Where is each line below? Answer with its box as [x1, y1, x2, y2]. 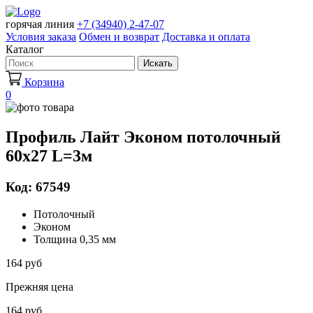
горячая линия [6, 18, 74, 30]
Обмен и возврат [79, 31, 159, 43]
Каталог [6, 43, 44, 55]
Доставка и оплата [162, 31, 250, 43]
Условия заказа [6, 31, 76, 43]
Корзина [24, 76, 64, 88]
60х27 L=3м [6, 146, 92, 165]
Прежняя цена [6, 280, 73, 293]
